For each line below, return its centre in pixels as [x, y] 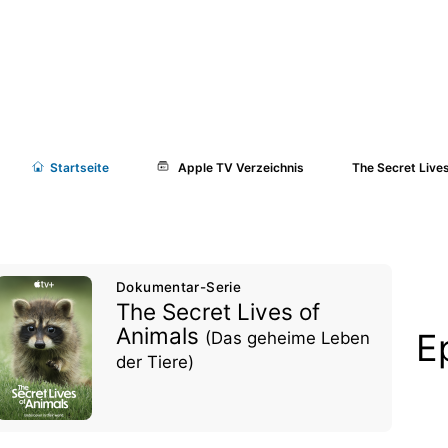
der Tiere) [155, 362]
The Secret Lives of [218, 311]
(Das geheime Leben [288, 338]
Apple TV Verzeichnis [241, 167]
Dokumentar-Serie [179, 287]
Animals [161, 335]
